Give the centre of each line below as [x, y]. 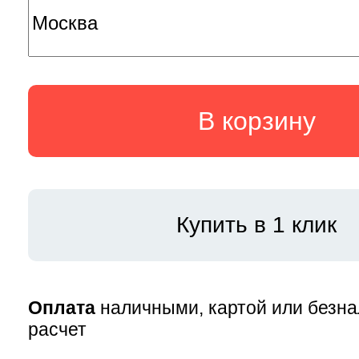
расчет [57, 330]
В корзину [256, 121]
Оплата [62, 308]
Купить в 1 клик [256, 225]
